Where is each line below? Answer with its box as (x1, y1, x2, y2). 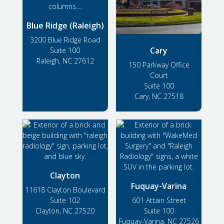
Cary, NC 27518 (134, 91, 183, 101)
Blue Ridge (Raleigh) (26, 19, 104, 31)
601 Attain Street (131, 195, 186, 205)
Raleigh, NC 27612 (36, 55, 94, 65)
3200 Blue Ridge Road (29, 34, 100, 44)
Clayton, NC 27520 (35, 205, 95, 215)
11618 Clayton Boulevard (24, 184, 105, 194)
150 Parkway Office (128, 59, 189, 69)
